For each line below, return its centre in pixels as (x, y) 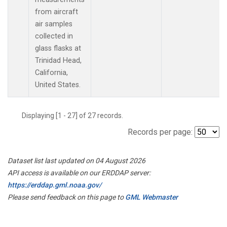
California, (51, 72)
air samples (54, 24)
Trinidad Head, (58, 60)
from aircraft (56, 12)
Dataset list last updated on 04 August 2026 (77, 160)
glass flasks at (58, 48)
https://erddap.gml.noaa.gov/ (54, 185)
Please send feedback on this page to (66, 197)
